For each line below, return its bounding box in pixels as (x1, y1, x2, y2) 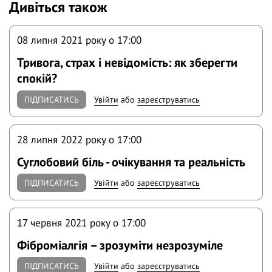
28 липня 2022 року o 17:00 (17, 132, 142, 146)
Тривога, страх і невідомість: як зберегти (17, 54, 238, 71)
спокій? (17, 70, 58, 87)
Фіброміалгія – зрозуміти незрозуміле (17, 237, 223, 254)
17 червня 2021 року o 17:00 (17, 216, 146, 230)
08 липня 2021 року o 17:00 (17, 33, 142, 47)
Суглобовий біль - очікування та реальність (17, 153, 246, 170)
